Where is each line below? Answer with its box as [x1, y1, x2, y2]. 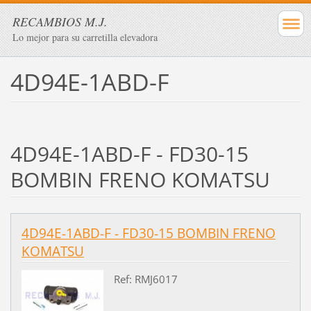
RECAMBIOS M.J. [12, 13, 108, 30]
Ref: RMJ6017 [113, 271, 178, 286]
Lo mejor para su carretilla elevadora [12, 31, 158, 44]
